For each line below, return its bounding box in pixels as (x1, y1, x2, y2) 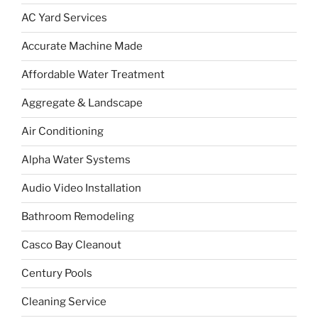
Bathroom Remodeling (21, 210, 134, 224)
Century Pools (21, 267, 92, 280)
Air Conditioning (21, 125, 104, 138)
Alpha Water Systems (21, 153, 131, 167)
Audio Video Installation (21, 182, 141, 195)
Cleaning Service (21, 295, 106, 309)
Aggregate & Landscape (21, 97, 143, 110)
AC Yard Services (21, 11, 107, 25)
